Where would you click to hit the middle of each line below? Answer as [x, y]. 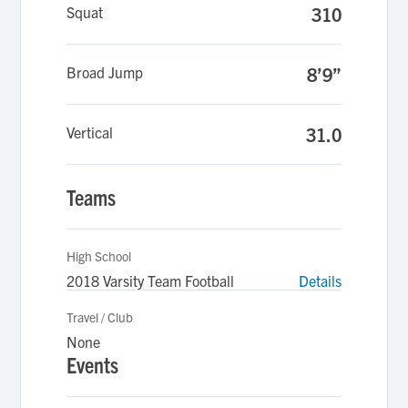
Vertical [90, 132]
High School [99, 256]
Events [93, 364]
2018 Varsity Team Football [151, 280]
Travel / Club [100, 317]
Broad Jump [105, 72]
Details [320, 280]
